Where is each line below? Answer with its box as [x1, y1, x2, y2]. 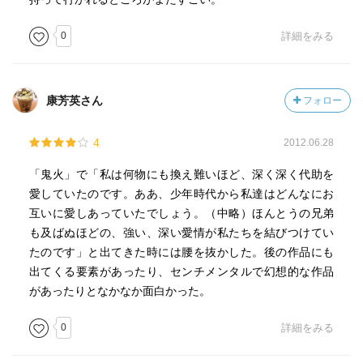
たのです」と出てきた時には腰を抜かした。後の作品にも [28, 246, 335, 258]
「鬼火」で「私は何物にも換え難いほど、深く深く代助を [28, 168, 335, 181]
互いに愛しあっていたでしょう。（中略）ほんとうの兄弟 [28, 207, 335, 220]
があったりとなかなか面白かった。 [28, 284, 211, 297]
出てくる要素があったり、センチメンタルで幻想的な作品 [28, 265, 335, 278]
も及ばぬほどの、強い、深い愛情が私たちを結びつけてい [28, 226, 335, 239]
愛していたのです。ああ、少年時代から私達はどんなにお [28, 187, 335, 200]
